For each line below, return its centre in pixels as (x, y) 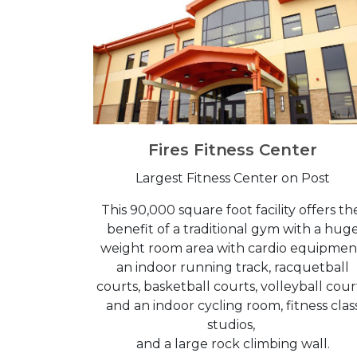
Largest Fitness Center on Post (233, 178)
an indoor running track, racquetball (233, 267)
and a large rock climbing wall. (233, 343)
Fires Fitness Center (233, 149)
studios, (233, 324)
